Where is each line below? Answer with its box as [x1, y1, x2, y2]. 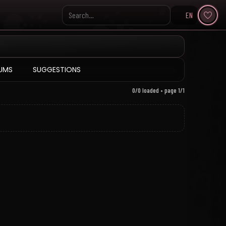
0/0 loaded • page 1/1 [132, 86, 185, 94]
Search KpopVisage [61, 15, 117, 25]
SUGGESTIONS [32, 65, 81, 75]
